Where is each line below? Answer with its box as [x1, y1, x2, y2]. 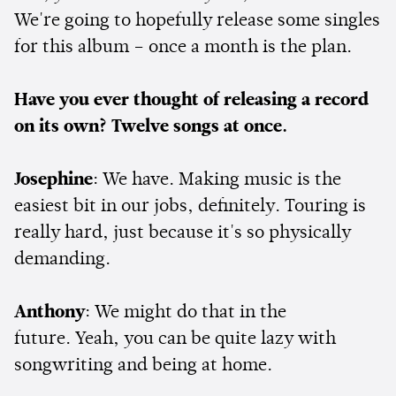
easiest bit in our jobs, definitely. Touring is [14, 197, 366, 216]
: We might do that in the [85, 303, 286, 322]
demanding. [14, 250, 115, 269]
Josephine [14, 171, 93, 189]
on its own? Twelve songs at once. [14, 118, 292, 136]
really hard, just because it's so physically [14, 224, 351, 242]
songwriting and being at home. [14, 356, 277, 375]
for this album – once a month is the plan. [14, 38, 352, 57]
